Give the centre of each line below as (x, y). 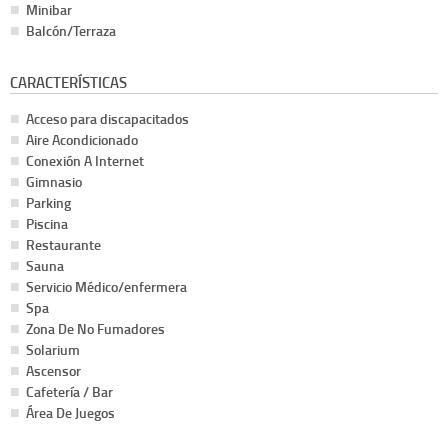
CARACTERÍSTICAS (68, 82)
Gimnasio (54, 182)
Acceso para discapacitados (107, 119)
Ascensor (53, 371)
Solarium (53, 350)
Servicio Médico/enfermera (106, 287)
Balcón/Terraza (71, 31)
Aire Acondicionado (82, 140)
